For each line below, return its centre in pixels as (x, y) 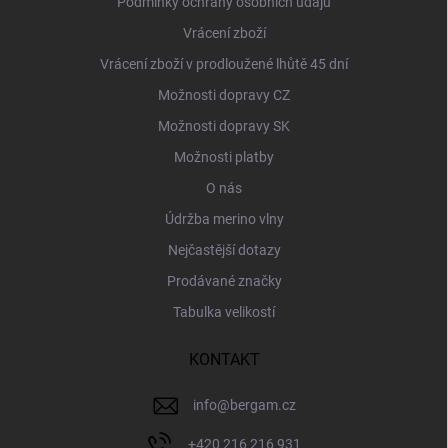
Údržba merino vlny (224, 219)
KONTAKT (224, 360)
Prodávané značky (224, 281)
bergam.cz (262, 405)
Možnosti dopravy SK (224, 126)
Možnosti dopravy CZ (224, 95)
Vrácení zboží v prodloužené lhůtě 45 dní (224, 64)
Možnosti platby (224, 157)
